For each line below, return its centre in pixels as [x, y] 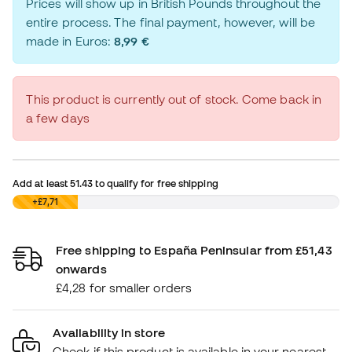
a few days [58, 118]
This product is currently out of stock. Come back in [174, 99]
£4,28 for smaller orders [124, 288]
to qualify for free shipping [156, 183]
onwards [81, 269]
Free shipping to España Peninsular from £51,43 [194, 250]
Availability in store [109, 333]
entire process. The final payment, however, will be [170, 22]
